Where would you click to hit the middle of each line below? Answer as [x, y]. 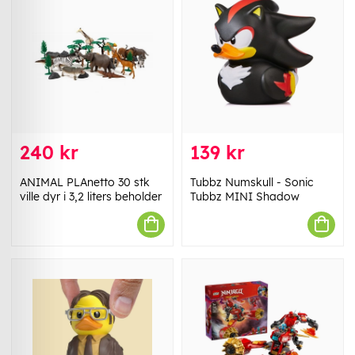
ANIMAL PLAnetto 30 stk [85, 182]
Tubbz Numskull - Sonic [252, 182]
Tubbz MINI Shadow [245, 196]
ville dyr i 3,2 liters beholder [91, 196]
